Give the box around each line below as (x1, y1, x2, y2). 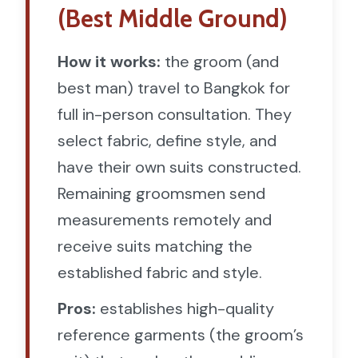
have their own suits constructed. (58, 157, 301, 177)
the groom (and (161, 51, 279, 72)
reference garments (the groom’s (58, 324, 304, 345)
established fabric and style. (58, 262, 262, 283)
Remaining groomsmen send (58, 183, 265, 204)
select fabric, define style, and (58, 130, 276, 151)
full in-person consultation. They (58, 104, 292, 125)
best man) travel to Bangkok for (58, 78, 290, 98)
